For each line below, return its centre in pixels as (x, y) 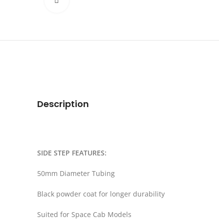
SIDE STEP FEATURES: (72, 153)
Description (63, 104)
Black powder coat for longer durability (101, 194)
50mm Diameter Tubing (76, 173)
